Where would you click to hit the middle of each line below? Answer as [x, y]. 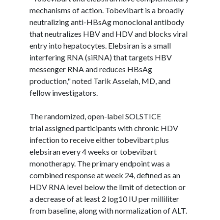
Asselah [125, 81]
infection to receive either [73, 139]
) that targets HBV [141, 57]
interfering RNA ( [58, 57]
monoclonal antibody [148, 22]
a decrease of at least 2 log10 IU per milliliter [104, 198]
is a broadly [164, 10]
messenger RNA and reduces [78, 69]
